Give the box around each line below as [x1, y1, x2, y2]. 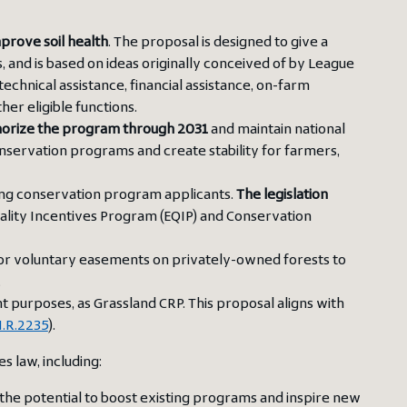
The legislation [235, 188, 328, 203]
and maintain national [207, 123, 345, 138]
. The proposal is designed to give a [107, 35, 328, 51]
